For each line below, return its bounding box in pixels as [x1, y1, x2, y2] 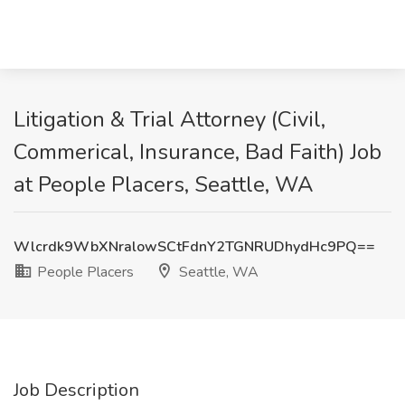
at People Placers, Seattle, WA [14, 170, 314, 199]
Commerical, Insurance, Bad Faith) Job [14, 137, 381, 166]
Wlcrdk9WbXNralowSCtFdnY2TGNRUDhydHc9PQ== [14, 237, 375, 257]
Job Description [14, 378, 139, 402]
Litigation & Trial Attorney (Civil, [14, 105, 325, 134]
